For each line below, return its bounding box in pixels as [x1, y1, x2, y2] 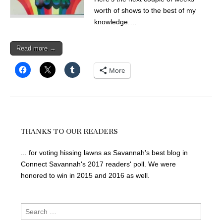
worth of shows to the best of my [94, 6, 196, 14]
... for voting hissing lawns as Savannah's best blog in [21, 149, 188, 157]
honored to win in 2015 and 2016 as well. [21, 171, 150, 179]
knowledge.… [94, 17, 137, 26]
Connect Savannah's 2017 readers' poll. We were [21, 160, 176, 168]
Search [20, 204, 43, 212]
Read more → [16, 44, 56, 52]
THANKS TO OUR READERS [21, 127, 118, 136]
